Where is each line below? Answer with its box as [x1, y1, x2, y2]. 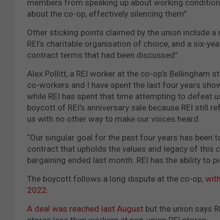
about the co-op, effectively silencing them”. [27, 8, 189, 19]
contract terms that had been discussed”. [27, 50, 180, 60]
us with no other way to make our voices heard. [27, 113, 200, 124]
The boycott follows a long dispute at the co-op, [27, 173, 205, 184]
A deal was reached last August [27, 203, 143, 214]
